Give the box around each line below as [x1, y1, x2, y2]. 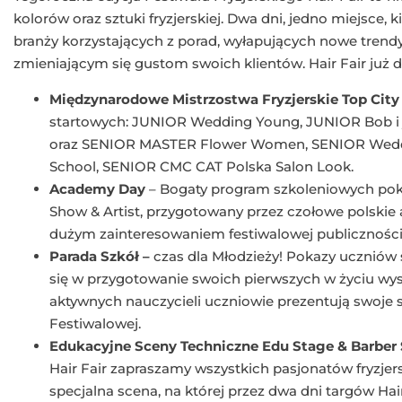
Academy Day [49, 179, 145, 197]
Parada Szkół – [49, 247, 150, 265]
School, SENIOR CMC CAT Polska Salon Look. [49, 157, 354, 175]
